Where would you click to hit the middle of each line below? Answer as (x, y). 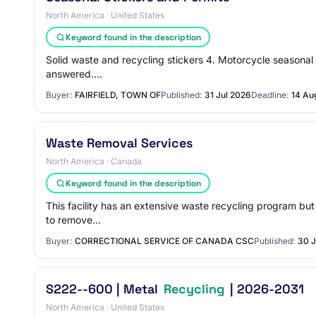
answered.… (74, 74)
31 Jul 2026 (228, 95)
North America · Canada (94, 161)
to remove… (73, 220)
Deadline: (270, 95)
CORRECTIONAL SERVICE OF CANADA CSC (164, 241)
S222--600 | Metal (104, 289)
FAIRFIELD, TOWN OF (118, 95)
